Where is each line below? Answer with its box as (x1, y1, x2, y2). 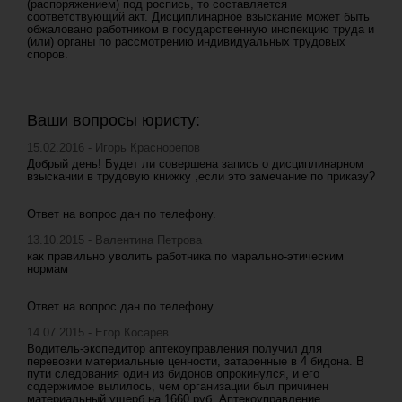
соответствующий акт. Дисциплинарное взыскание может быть (27, 10, 370, 23)
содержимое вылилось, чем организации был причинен (27, 380, 328, 393)
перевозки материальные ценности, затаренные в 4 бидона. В (27, 354, 364, 368)
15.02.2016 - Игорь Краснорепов (27, 141, 200, 154)
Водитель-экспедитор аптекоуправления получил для (27, 342, 322, 355)
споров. (27, 48, 68, 61)
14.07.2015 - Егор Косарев (27, 326, 169, 339)
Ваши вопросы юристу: (27, 111, 200, 129)
